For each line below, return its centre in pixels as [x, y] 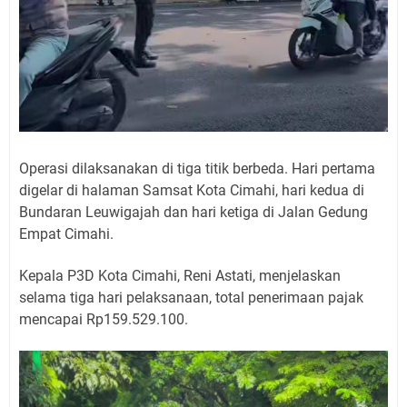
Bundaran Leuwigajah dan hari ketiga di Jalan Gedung [194, 212]
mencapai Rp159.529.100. [104, 319]
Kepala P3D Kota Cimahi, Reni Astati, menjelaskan [180, 275]
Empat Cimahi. [66, 233]
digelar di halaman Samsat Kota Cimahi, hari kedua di [192, 190]
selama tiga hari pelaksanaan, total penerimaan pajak [191, 297]
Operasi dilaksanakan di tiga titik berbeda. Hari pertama [197, 168]
